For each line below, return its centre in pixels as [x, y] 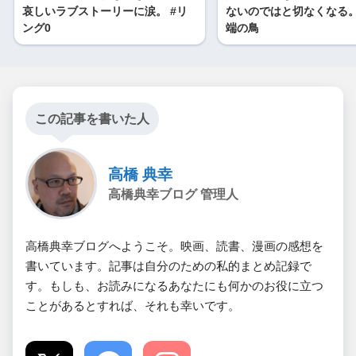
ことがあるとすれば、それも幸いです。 [133, 305]
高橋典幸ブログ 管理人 [173, 194]
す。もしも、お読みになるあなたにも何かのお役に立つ [174, 285]
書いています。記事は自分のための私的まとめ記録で [168, 265]
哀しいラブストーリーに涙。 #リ [105, 11]
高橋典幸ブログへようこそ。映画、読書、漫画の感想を [174, 246]
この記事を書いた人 [92, 118]
